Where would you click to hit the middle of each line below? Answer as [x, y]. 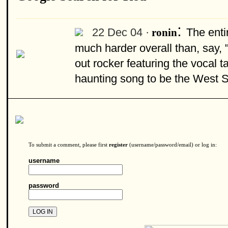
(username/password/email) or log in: [172, 145]
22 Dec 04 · [121, 32]
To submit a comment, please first [69, 145]
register [118, 145]
